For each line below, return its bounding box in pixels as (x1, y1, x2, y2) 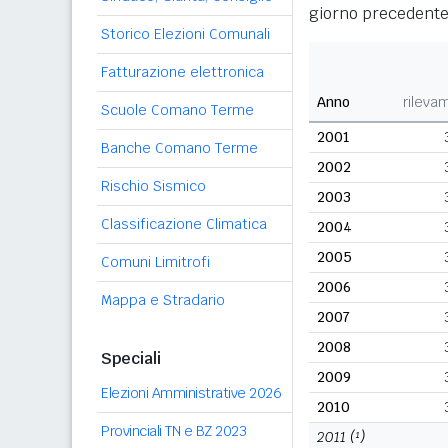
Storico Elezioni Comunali (101, 25, 270, 43)
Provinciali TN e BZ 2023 (101, 422, 246, 440)
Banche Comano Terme (101, 139, 258, 157)
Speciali (101, 348, 161, 369)
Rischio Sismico (101, 177, 206, 195)
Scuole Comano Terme (101, 101, 254, 119)
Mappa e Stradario (101, 291, 225, 309)
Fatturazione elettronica (101, 63, 264, 81)
